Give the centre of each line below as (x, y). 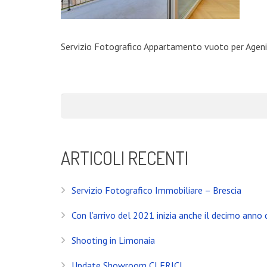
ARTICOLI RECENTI (125, 158)
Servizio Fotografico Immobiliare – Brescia (156, 190)
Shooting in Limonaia (113, 240)
